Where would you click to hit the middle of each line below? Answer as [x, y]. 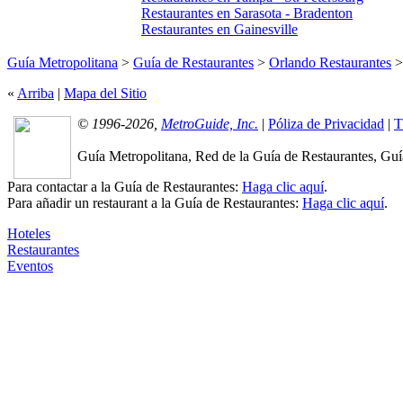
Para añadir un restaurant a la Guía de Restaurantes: [155, 202]
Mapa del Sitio [105, 93]
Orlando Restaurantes [330, 62]
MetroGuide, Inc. [210, 123]
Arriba [36, 93]
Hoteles [29, 233]
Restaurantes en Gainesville [219, 29]
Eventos [30, 265]
